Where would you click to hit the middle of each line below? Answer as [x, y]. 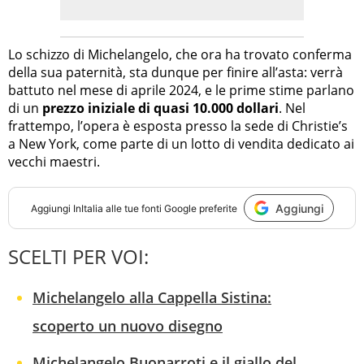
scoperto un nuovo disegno [128, 326]
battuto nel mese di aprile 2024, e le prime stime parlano [181, 91]
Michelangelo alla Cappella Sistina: [152, 298]
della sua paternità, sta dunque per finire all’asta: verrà [175, 73]
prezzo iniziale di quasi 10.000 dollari [160, 108]
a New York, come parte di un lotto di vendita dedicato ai [181, 144]
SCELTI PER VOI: [78, 257]
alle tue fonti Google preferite [170, 208]
